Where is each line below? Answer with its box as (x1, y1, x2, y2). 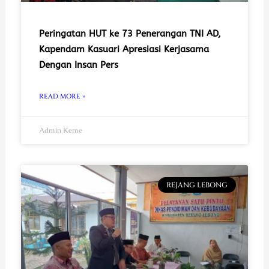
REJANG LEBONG (166, 180, 228, 190)
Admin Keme (38, 125, 82, 135)
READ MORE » (38, 91, 85, 101)
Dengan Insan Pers (38, 59, 118, 70)
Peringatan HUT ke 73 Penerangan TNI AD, (38, 28, 221, 39)
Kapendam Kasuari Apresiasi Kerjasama (38, 43, 209, 55)
